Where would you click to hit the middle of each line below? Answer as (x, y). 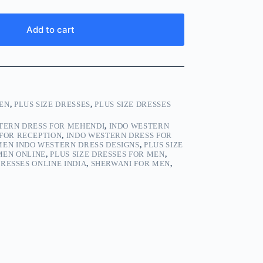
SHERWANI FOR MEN (130, 164)
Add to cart (51, 30)
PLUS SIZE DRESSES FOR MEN (107, 154)
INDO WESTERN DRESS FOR (119, 136)
